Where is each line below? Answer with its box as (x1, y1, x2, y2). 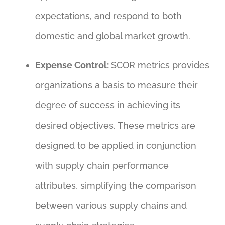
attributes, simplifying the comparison (35, 180, 196, 191)
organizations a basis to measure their (35, 80, 198, 91)
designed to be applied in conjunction (35, 140, 196, 151)
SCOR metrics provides (110, 60, 209, 71)
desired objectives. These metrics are (35, 120, 195, 131)
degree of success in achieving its (35, 100, 180, 111)
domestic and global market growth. (35, 31, 190, 42)
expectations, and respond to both (35, 11, 182, 22)
